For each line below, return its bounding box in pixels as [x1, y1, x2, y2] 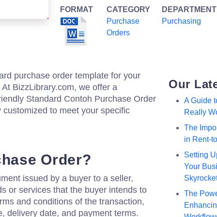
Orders [107, 29, 130, 37]
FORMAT [60, 5, 93, 14]
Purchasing [162, 17, 201, 25]
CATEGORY [107, 5, 150, 14]
